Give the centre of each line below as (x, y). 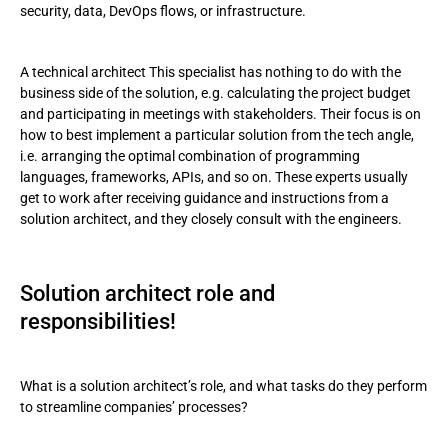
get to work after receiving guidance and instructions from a (204, 198)
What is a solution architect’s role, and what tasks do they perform (223, 386)
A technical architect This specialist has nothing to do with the (210, 72)
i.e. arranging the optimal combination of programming (190, 156)
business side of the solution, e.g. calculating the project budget (215, 93)
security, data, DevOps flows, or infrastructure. (163, 11)
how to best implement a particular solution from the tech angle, (217, 135)
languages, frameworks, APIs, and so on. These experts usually (214, 177)
